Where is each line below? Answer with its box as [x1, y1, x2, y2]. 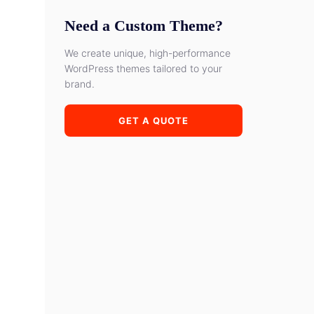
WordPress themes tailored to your [64, 62, 222, 74]
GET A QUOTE [118, 115, 189, 126]
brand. [64, 78, 95, 90]
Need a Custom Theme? [64, 17, 223, 34]
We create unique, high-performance [64, 47, 231, 59]
